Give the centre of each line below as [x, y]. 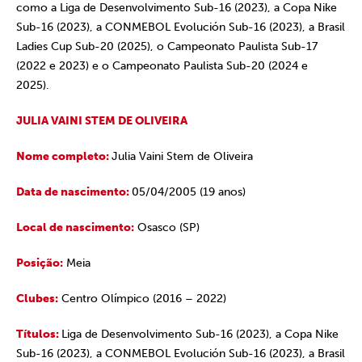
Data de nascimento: [74, 192]
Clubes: [37, 299]
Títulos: [39, 334]
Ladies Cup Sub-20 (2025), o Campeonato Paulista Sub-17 [167, 46]
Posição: [40, 263]
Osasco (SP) [167, 227]
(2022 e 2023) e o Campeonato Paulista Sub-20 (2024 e [162, 66]
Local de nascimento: [75, 227]
